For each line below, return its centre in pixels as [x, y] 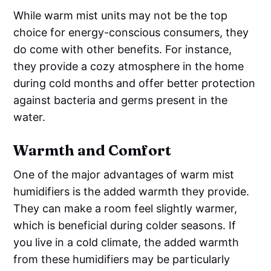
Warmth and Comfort [92, 150]
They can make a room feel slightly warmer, [126, 208]
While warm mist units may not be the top [121, 15]
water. [30, 117]
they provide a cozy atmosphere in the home [129, 66]
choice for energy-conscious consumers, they [131, 32]
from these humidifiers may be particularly [122, 259]
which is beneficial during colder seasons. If [125, 225]
